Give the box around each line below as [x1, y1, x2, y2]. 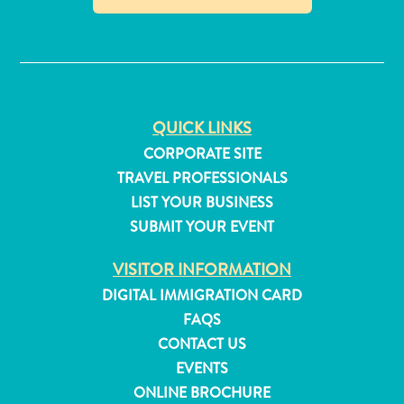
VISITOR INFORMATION [113, 257, 291, 281]
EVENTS [176, 357, 228, 379]
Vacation [22, 52, 85, 68]
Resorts [22, 30, 78, 45]
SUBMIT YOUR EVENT [130, 216, 274, 237]
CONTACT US [158, 333, 246, 354]
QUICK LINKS [152, 115, 252, 140]
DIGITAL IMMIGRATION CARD [102, 284, 302, 306]
